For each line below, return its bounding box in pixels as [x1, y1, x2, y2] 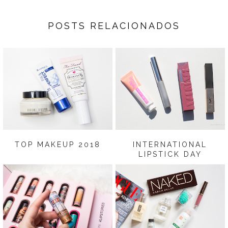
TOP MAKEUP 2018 [15, 140, 101, 149]
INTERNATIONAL [133, 140, 208, 149]
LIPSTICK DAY [138, 150, 202, 159]
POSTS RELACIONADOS [48, 20, 180, 31]
